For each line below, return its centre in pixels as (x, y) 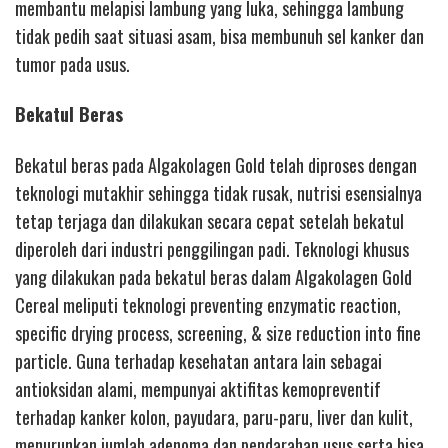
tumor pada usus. (72, 63)
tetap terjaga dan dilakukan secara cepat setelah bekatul (209, 220)
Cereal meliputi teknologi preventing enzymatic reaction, (208, 304)
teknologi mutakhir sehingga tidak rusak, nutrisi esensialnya (218, 192)
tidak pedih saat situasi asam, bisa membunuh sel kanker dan (219, 35)
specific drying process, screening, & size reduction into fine (218, 332)
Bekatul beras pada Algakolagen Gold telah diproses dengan (216, 164)
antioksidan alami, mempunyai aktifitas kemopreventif (198, 388)
